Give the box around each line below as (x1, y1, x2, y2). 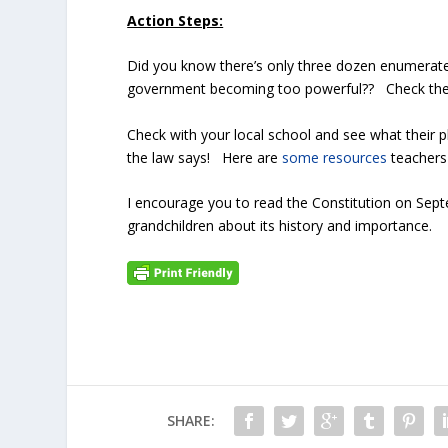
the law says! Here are (127, 147, 283, 167)
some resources (282, 147, 388, 167)
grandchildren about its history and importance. (127, 215, 445, 235)
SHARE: (166, 410, 215, 430)
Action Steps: (127, 10, 224, 30)
